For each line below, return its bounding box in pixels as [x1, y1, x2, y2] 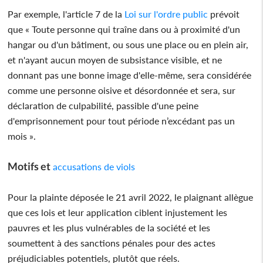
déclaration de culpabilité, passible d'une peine [8, 99, 199, 111]
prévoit [208, 8, 240, 19]
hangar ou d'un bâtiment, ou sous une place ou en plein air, [8, 38, 249, 50]
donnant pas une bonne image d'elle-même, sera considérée [8, 69, 252, 80]
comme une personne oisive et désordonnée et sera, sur [8, 84, 236, 96]
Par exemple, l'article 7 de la [8, 8, 123, 19]
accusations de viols [50, 160, 136, 172]
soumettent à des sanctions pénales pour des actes [8, 237, 216, 248]
